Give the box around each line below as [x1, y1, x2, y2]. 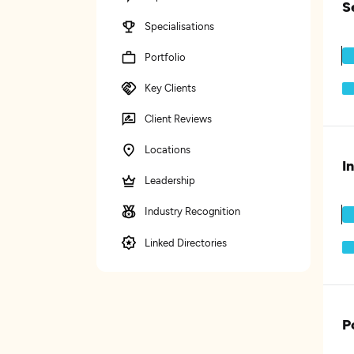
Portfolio [145, 51, 186, 63]
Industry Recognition [145, 205, 240, 217]
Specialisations [145, 20, 214, 32]
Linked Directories [145, 235, 227, 249]
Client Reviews [145, 112, 212, 125]
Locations [145, 143, 190, 156]
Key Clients [145, 81, 196, 94]
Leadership [145, 174, 195, 186]
